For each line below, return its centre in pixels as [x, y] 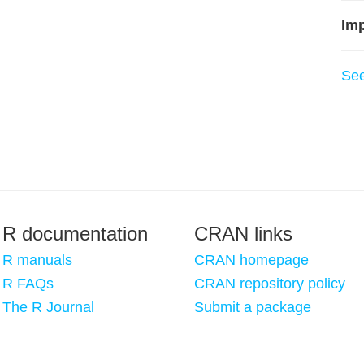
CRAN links [243, 234]
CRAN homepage [251, 260]
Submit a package [253, 307]
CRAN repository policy [270, 284]
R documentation [75, 234]
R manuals [37, 260]
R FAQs [28, 284]
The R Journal [48, 307]
